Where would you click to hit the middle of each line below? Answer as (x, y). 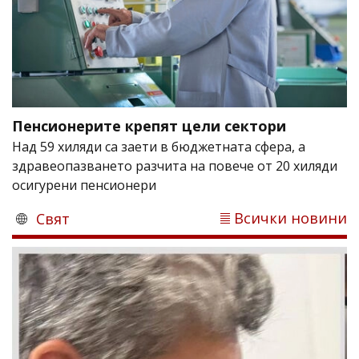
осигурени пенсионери (84, 186)
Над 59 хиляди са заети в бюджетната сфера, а (159, 147)
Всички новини (290, 218)
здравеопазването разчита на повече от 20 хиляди (175, 166)
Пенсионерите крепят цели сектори (149, 126)
